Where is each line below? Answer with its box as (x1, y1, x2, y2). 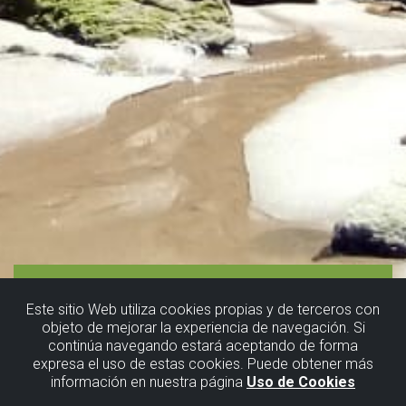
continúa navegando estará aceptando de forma (48, 337, 358, 354)
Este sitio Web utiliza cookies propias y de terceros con (26, 301, 380, 318)
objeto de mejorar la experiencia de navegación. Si (41, 319, 365, 336)
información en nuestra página (51, 373, 246, 391)
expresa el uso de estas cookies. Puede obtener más (33, 355, 373, 372)
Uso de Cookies (246, 373, 355, 391)
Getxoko (59, 353, 174, 391)
